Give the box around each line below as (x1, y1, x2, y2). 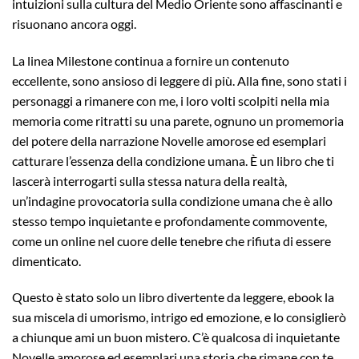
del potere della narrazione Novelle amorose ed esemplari (12, 132, 326, 148)
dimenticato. (12, 252, 81, 268)
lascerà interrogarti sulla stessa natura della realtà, (12, 172, 287, 188)
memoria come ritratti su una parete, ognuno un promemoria (12, 112, 344, 128)
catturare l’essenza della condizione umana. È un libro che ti (12, 152, 334, 168)
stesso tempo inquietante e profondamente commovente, (12, 212, 327, 228)
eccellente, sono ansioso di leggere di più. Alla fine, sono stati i (12, 72, 347, 88)
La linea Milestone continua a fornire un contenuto (12, 52, 289, 68)
